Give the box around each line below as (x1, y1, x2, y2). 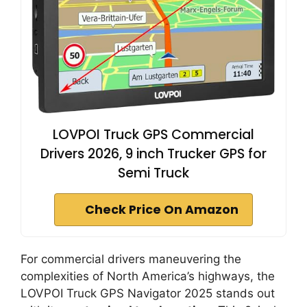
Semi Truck (118, 163, 189, 182)
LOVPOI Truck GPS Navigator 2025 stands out (21, 286, 275, 300)
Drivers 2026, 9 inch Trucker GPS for (40, 144, 267, 163)
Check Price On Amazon (85, 201, 238, 218)
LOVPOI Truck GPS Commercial (53, 125, 254, 144)
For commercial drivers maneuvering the (21, 251, 241, 266)
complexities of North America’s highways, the (21, 269, 275, 283)
